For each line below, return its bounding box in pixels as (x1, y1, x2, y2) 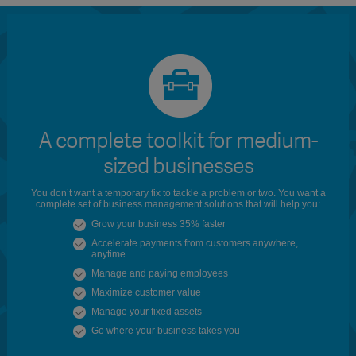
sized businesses (103, 151, 253, 181)
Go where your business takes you (91, 324, 240, 336)
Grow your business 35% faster (91, 218, 226, 230)
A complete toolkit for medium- (38, 126, 318, 156)
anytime (91, 248, 126, 260)
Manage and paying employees (91, 267, 228, 279)
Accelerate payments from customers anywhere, (91, 237, 298, 249)
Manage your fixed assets (91, 305, 202, 317)
